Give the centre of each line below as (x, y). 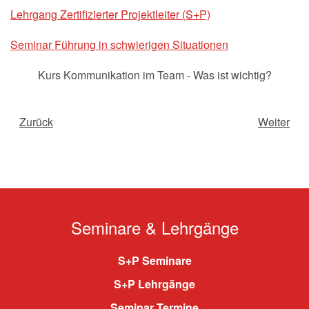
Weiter (274, 122)
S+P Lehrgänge (154, 284)
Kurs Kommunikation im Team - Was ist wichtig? (154, 75)
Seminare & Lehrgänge (154, 227)
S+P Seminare (154, 260)
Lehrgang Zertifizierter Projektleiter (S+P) (110, 14)
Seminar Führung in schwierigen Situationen (119, 44)
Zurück (36, 122)
